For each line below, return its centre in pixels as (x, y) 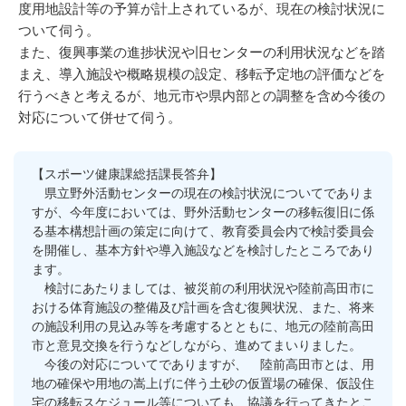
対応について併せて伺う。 (100, 117)
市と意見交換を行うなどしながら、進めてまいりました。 (197, 345)
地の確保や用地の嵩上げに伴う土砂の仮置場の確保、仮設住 (203, 383)
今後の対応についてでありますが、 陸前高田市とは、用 (203, 364)
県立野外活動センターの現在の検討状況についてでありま (203, 193)
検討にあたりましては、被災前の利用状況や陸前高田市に (203, 288)
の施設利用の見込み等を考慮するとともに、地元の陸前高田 (203, 326)
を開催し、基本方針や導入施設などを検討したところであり (203, 250)
